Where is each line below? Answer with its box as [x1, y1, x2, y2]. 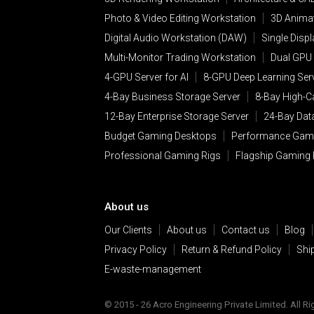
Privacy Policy [104, 243, 168, 255]
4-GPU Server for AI [104, 71, 189, 83]
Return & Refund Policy [182, 243, 282, 255]
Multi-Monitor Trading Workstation [104, 51, 257, 63]
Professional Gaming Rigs [104, 149, 221, 161]
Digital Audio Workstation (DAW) [104, 32, 247, 43]
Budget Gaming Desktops [104, 130, 217, 142]
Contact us [221, 224, 271, 235]
